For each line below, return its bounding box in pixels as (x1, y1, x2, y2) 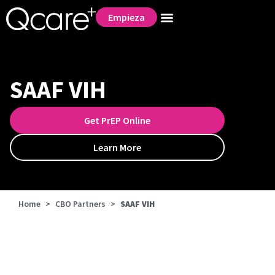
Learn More (93, 141, 141, 153)
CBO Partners (55, 198, 106, 209)
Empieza (107, 11, 145, 23)
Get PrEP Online (84, 114, 150, 126)
